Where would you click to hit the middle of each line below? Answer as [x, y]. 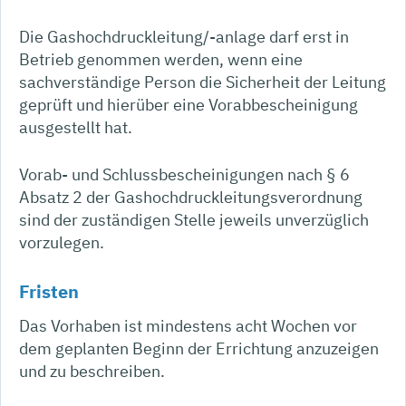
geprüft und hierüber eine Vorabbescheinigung [188, 104]
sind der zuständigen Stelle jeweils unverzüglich [194, 219]
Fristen [49, 291]
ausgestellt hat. [76, 127]
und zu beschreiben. [92, 371]
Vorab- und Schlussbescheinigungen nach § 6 [184, 174]
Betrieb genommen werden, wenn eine [161, 59]
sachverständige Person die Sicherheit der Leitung [203, 82]
